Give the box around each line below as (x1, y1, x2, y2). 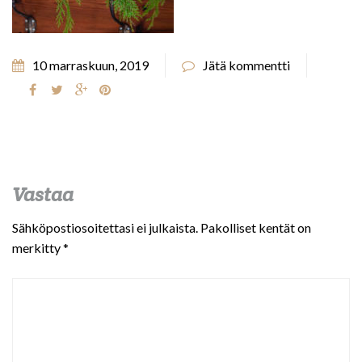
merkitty (12, 240, 63, 255)
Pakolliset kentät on (200, 220, 311, 235)
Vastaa (12, 182, 74, 207)
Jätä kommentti (203, 57, 290, 73)
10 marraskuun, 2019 (32, 57, 149, 73)
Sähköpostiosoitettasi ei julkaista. (12, 220, 198, 235)
